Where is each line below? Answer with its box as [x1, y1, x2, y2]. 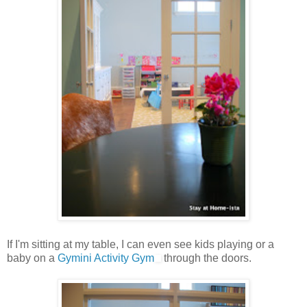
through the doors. [161, 252, 251, 265]
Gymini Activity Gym [58, 252, 154, 265]
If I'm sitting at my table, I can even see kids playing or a [7, 238, 274, 251]
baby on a [7, 252, 58, 265]
